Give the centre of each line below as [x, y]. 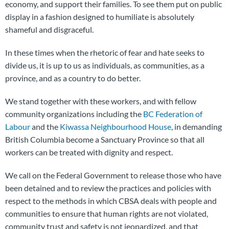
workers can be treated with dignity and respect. [89, 152]
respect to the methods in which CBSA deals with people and [111, 201]
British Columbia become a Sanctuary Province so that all [105, 140]
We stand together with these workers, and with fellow [101, 101]
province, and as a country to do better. [73, 78]
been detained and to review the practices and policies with [108, 188]
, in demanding [197, 127]
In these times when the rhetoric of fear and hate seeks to [105, 53]
